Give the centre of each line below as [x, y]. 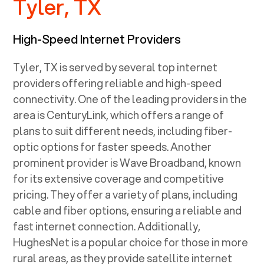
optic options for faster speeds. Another [113, 146]
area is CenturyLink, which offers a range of [119, 115]
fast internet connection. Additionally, [107, 226]
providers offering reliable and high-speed [118, 83]
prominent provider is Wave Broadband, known [127, 162]
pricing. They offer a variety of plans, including [126, 194]
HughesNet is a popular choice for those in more [131, 242]
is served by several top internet [138, 67]
